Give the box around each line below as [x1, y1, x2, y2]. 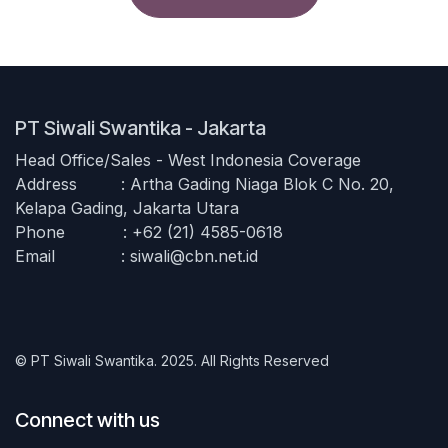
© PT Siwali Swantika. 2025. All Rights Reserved [15, 351, 329, 369]
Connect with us [15, 407, 160, 432]
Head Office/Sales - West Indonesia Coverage [15, 149, 361, 170]
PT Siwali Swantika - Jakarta [15, 115, 266, 140]
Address [15, 173, 77, 194]
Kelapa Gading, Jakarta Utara [15, 197, 239, 218]
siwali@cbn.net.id [130, 245, 259, 266]
